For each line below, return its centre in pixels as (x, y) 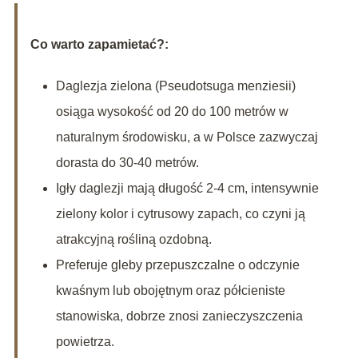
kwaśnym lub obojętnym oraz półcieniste (170, 291)
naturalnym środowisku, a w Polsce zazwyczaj (187, 137)
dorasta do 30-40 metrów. (127, 163)
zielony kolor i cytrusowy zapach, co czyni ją (180, 214)
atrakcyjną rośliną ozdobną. (133, 240)
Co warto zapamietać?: (99, 45)
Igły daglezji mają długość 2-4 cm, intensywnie (187, 189)
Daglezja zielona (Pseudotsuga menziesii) (175, 86)
